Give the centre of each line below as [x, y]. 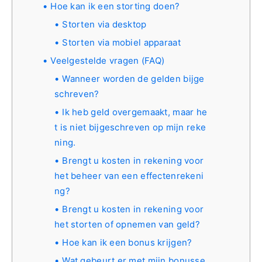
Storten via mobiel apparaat [121, 42]
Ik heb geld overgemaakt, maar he [135, 112]
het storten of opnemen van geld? [127, 224]
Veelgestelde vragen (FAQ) [108, 60]
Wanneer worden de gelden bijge [133, 78]
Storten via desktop [104, 24]
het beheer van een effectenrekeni [129, 175]
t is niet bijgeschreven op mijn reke [130, 127]
